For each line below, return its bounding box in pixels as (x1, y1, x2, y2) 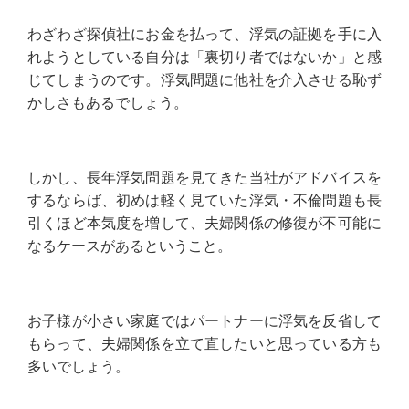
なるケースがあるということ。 (27, 238, 232, 255)
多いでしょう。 (27, 359, 130, 375)
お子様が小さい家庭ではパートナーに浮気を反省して (27, 313, 382, 330)
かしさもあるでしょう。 (27, 95, 188, 111)
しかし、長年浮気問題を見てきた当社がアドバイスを (27, 170, 382, 186)
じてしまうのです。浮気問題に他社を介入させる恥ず (27, 72, 382, 89)
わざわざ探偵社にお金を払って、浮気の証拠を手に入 (27, 26, 382, 43)
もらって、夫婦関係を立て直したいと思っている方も (27, 336, 382, 352)
